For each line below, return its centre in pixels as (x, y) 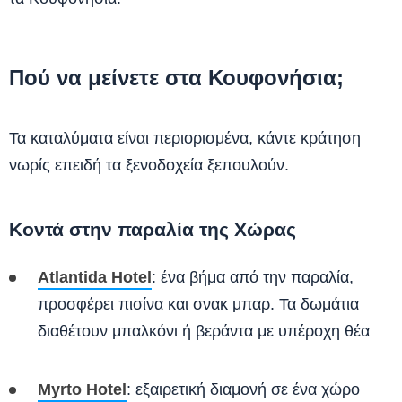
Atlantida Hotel (95, 277)
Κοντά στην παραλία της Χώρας (153, 229)
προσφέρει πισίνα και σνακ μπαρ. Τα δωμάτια (198, 304)
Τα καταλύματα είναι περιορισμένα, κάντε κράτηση (185, 138)
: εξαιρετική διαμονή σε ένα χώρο (243, 389)
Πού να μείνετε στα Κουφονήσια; (176, 78)
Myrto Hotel (82, 389)
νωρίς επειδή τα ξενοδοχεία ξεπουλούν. (149, 165)
